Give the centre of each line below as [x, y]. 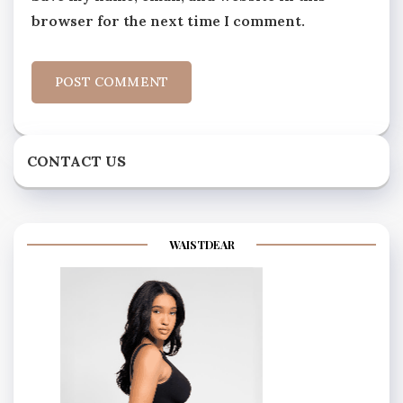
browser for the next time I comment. [168, 21]
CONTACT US [76, 161]
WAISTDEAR [201, 245]
